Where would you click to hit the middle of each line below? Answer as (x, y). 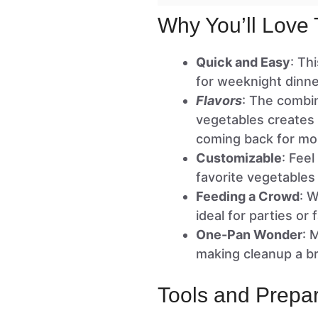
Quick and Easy (243, 62)
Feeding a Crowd (248, 197)
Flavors (219, 101)
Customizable (239, 158)
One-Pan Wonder (249, 235)
